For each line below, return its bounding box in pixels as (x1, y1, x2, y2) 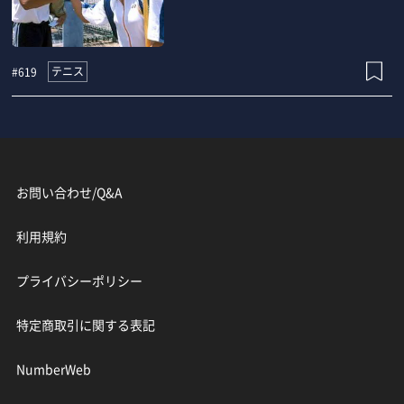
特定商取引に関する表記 (15, 315, 155, 334)
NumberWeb (15, 359, 91, 378)
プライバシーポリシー (15, 271, 142, 289)
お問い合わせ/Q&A (15, 182, 123, 201)
